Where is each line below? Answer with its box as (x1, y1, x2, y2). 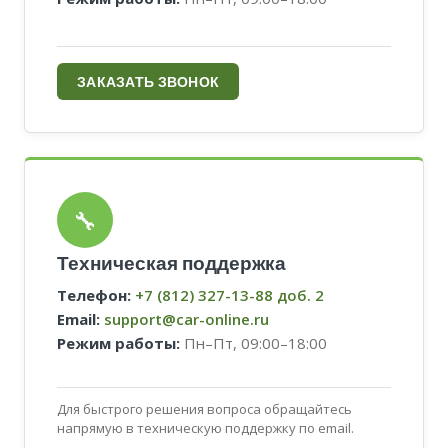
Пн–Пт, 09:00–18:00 (180, 333, 327, 353)
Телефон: (57, 285, 131, 305)
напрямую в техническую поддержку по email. (57, 419, 354, 437)
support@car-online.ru (104, 309, 269, 329)
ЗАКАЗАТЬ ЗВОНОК (77, 73, 220, 90)
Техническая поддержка (57, 252, 286, 274)
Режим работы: (57, 333, 180, 353)
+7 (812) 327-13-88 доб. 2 (135, 285, 324, 305)
